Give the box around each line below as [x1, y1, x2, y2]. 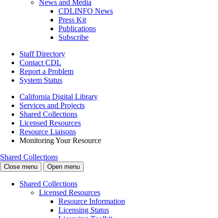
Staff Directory [19, 50, 65, 58]
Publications [58, 24, 96, 33]
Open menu [47, 163, 80, 171]
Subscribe [58, 33, 89, 42]
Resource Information [58, 197, 125, 206]
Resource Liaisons [19, 127, 76, 136]
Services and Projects [19, 101, 85, 110]
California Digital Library [19, 92, 98, 101]
